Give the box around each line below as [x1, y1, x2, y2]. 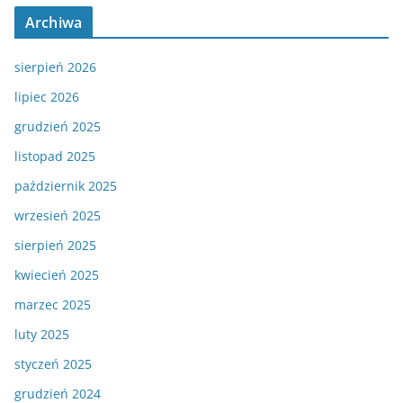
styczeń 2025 [14, 355, 92, 373]
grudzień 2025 [14, 118, 101, 136]
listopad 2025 [14, 148, 95, 166]
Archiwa [25, 13, 83, 33]
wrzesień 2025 [14, 207, 101, 225]
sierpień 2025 [14, 237, 96, 255]
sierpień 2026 [14, 58, 96, 76]
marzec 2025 [14, 296, 91, 314]
